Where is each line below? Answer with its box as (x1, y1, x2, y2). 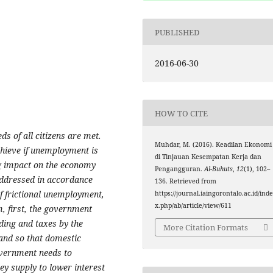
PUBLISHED (155, 26, 200, 38)
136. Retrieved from (155, 177, 217, 186)
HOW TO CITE (155, 107, 208, 119)
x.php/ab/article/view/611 (155, 201, 232, 210)
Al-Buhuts (204, 165, 233, 174)
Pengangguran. (155, 165, 205, 174)
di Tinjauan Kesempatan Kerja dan (155, 152, 262, 161)
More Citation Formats (163, 221, 249, 233)
